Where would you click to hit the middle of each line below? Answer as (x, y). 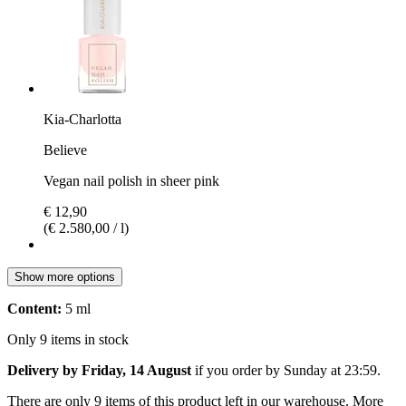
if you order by (237, 370)
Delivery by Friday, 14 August (99, 370)
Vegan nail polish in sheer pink (131, 180)
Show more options (65, 276)
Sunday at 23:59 (330, 370)
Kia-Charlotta (82, 119)
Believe (65, 150)
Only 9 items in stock (68, 339)
